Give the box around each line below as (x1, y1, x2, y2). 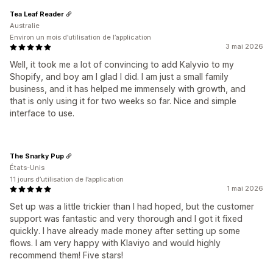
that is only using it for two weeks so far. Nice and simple (10, 96, 236, 106)
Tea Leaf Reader (10, 9, 64, 18)
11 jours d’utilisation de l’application (10, 175, 124, 183)
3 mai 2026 (225, 42, 263, 51)
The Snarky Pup (10, 151, 64, 160)
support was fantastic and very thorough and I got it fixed (10, 213, 243, 224)
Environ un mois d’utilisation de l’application (10, 33, 151, 41)
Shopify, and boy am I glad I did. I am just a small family (10, 71, 229, 82)
